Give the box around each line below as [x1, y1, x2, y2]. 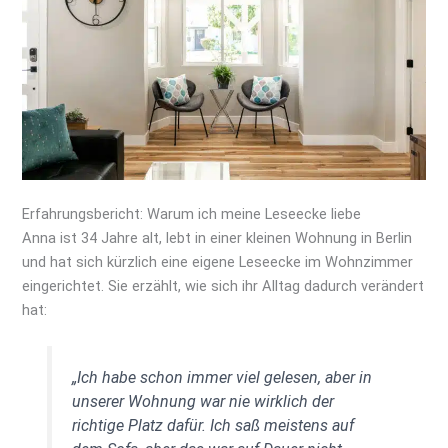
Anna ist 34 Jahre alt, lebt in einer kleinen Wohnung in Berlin [22, 229, 413, 248]
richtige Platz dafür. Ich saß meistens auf [71, 416, 354, 436]
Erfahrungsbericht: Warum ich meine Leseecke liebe [22, 205, 362, 224]
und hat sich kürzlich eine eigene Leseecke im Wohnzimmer [22, 253, 414, 272]
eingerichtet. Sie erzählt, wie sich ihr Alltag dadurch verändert [22, 277, 425, 296]
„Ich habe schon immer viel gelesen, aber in [71, 368, 372, 388]
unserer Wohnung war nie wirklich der [71, 392, 334, 412]
